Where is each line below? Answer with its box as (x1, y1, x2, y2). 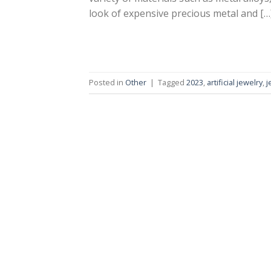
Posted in (89, 77, 125, 88)
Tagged (158, 77, 186, 88)
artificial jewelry (207, 77, 263, 88)
